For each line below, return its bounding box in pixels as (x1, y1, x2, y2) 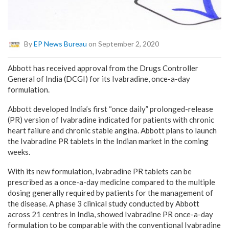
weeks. (8, 147, 30, 156)
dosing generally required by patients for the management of (8, 188, 213, 197)
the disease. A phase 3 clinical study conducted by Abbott (8, 198, 199, 208)
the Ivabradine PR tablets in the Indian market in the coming (8, 136, 209, 146)
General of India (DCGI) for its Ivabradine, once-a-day (8, 74, 190, 83)
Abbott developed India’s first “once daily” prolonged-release (8, 104, 213, 113)
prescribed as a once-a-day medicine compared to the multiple (8, 177, 215, 187)
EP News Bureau (34, 39, 87, 48)
